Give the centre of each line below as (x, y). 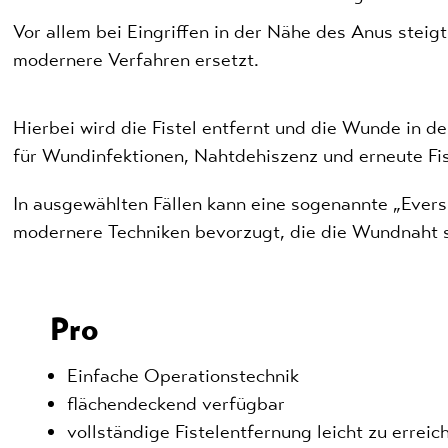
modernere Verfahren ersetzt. (139, 59)
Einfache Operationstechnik (182, 375)
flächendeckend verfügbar (175, 403)
